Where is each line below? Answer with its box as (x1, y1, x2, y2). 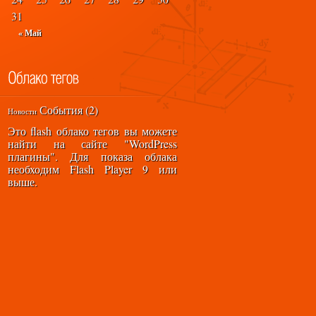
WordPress (129, 136, 177, 151)
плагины (8, 149, 50, 164)
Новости (8, 107, 37, 116)
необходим (8, 162, 70, 176)
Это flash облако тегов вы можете (8, 123, 177, 138)
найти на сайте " (8, 136, 129, 151)
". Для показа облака (50, 149, 177, 164)
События (39, 102, 83, 117)
